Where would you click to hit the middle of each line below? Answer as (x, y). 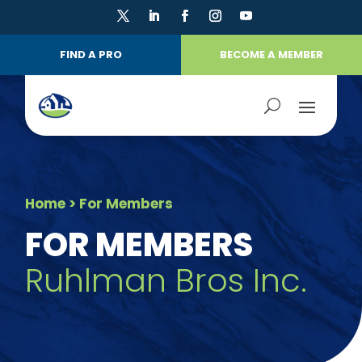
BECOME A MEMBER (271, 55)
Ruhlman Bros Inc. (166, 280)
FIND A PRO (90, 55)
